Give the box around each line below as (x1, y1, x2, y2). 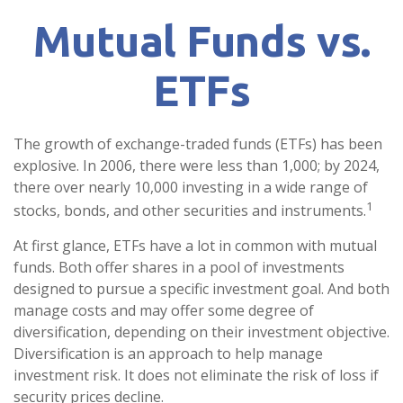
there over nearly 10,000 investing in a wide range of (13, 177, 368, 197)
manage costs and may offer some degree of (13, 300, 314, 321)
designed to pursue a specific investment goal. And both (13, 279, 390, 300)
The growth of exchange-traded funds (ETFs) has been (13, 134, 382, 154)
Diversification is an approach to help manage (13, 344, 323, 364)
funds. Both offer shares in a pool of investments (13, 257, 345, 278)
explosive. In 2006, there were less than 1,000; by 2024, (13, 156, 380, 175)
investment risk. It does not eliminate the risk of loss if (13, 365, 379, 386)
